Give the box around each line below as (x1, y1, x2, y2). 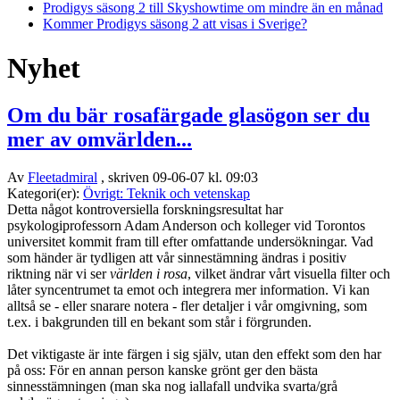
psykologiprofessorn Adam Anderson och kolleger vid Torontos (7, 218, 365, 234)
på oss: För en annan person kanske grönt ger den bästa (7, 362, 318, 379)
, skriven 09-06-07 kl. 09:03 (97, 170, 258, 186)
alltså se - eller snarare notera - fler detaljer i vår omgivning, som (7, 298, 367, 314)
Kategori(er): (7, 186, 83, 202)
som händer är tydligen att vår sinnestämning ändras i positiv (7, 250, 346, 266)
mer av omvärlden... (7, 128, 192, 152)
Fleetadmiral (28, 170, 97, 186)
